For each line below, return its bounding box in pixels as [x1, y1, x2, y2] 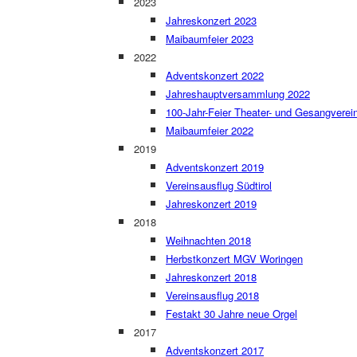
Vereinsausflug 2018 [166, 288, 259, 303]
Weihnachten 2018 [166, 233, 251, 248]
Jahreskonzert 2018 [166, 269, 257, 284]
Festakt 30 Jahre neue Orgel [166, 306, 297, 321]
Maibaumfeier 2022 [166, 123, 253, 138]
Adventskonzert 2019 [166, 159, 264, 175]
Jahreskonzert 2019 [166, 196, 257, 211]
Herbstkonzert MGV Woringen [166, 251, 303, 266]
